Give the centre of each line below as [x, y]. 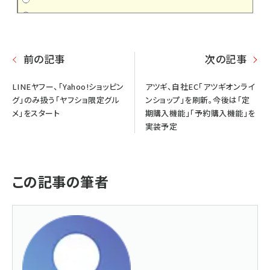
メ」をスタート [36, 113]
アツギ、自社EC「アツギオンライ [200, 87]
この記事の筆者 [61, 182]
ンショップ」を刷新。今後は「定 [197, 100]
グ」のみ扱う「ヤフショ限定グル [66, 100]
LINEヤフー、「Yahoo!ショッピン [68, 87]
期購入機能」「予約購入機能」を [200, 113]
